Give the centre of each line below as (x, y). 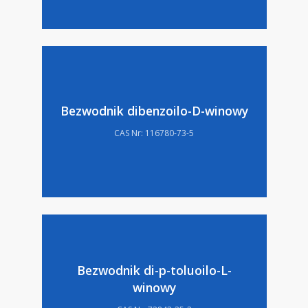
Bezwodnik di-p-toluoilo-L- (154, 270)
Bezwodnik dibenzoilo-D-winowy (154, 110)
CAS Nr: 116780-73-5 (154, 133)
